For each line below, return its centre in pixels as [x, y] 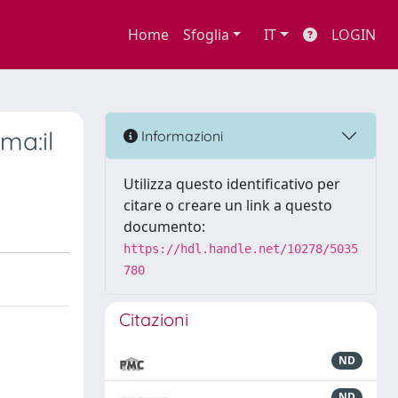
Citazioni [154, 319]
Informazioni [180, 135]
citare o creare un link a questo [228, 205]
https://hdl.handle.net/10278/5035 [241, 249]
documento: [164, 227]
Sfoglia [206, 35]
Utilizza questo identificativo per [232, 184]
